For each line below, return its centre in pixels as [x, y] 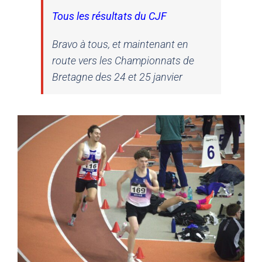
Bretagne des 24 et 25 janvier [117, 77]
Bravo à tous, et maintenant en [120, 44]
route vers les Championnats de [123, 61]
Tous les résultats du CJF [109, 16]
